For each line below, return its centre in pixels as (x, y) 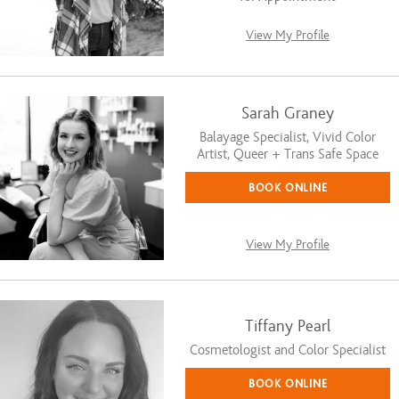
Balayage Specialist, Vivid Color (288, 138)
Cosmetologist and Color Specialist (288, 350)
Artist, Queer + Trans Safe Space (288, 155)
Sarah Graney (288, 114)
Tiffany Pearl (288, 327)
